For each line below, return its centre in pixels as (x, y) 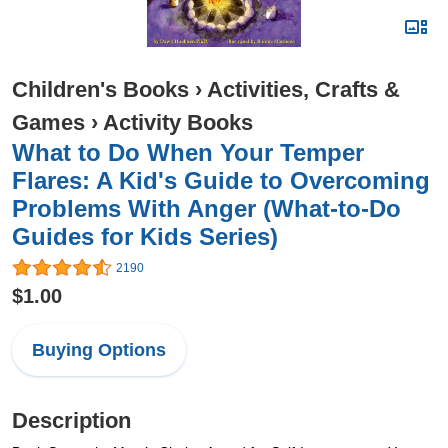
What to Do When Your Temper (188, 152)
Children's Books (100, 89)
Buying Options (99, 350)
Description (71, 421)
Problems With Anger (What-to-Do (206, 208)
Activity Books (178, 122)
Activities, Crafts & (303, 89)
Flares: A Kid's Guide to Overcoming (221, 180)
